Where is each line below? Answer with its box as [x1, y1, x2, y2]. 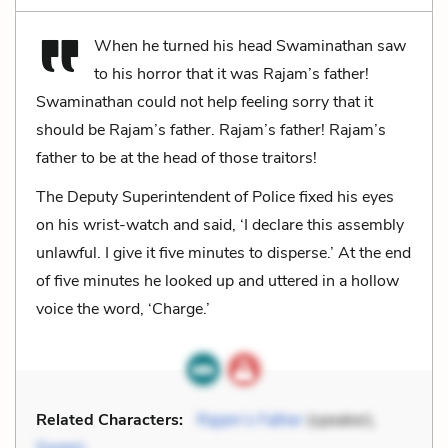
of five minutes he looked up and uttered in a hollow [36, 270, 399, 292]
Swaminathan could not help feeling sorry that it [36, 91, 373, 113]
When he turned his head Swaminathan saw [94, 35, 406, 57]
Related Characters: [36, 409, 183, 431]
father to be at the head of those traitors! [36, 147, 317, 169]
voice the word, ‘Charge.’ [36, 298, 210, 320]
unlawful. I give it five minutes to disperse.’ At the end [36, 242, 411, 264]
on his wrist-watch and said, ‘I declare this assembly [36, 214, 404, 236]
